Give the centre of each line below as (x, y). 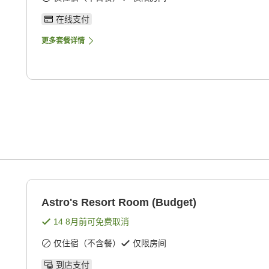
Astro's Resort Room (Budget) (119, 203)
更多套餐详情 (63, 41)
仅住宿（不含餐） (87, 243)
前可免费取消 (104, 222)
